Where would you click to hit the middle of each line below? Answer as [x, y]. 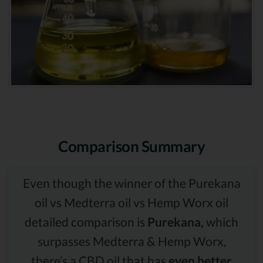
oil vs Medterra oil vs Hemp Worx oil [131, 202]
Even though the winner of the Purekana [131, 183]
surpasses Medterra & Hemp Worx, [131, 241]
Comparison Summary [131, 146]
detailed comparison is [86, 221]
